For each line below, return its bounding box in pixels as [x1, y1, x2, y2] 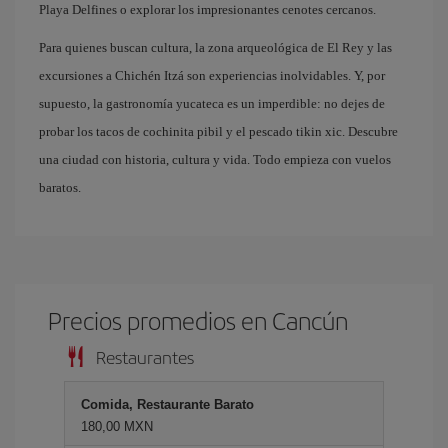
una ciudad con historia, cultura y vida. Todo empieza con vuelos [39, 152, 391, 167]
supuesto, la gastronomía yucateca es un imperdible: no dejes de [39, 96, 385, 111]
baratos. [39, 180, 81, 195]
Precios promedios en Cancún [48, 303, 349, 337]
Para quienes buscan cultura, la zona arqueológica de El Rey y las [39, 40, 392, 55]
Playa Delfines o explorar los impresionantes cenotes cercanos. [39, 2, 376, 17]
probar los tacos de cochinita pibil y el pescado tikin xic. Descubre [39, 124, 398, 139]
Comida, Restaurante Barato [81, 397, 254, 412]
